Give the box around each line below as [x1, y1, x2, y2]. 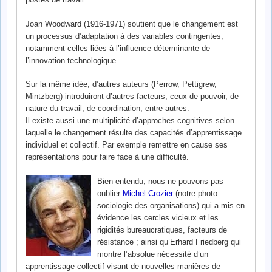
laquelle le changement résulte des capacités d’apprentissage [25, 128, 242, 138]
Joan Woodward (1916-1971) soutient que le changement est [25, 19, 238, 29]
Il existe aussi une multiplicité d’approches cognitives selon [25, 116, 234, 126]
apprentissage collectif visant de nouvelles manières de [25, 261, 220, 271]
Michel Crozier [123, 188, 173, 198]
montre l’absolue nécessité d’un [97, 249, 208, 259]
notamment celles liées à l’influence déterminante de [25, 43, 210, 53]
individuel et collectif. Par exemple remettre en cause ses [25, 140, 228, 150]
